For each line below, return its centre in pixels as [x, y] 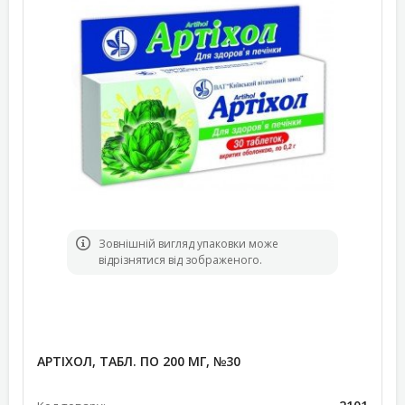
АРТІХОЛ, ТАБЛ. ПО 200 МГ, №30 [139, 361]
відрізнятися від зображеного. [180, 260]
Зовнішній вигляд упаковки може [188, 244]
